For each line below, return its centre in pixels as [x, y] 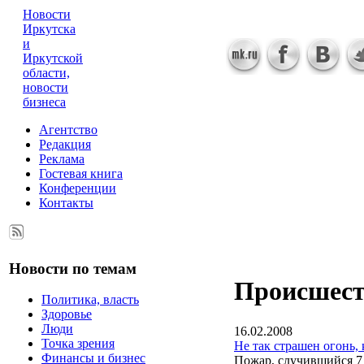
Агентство [68, 130]
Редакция [65, 144]
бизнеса [44, 102]
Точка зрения [78, 344]
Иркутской [53, 58]
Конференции [78, 188]
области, [46, 73]
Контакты [66, 203]
